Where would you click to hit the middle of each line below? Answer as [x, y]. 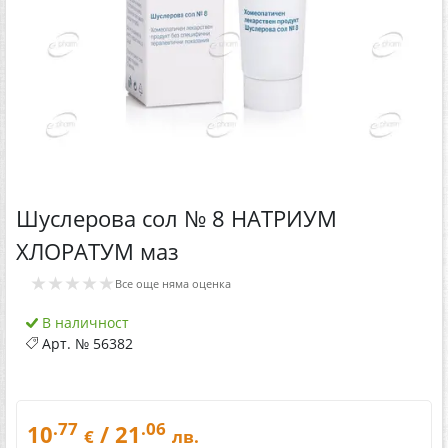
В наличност [83, 322]
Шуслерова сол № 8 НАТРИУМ [176, 218]
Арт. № [65, 343]
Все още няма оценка [173, 283]
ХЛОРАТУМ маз [97, 251]
